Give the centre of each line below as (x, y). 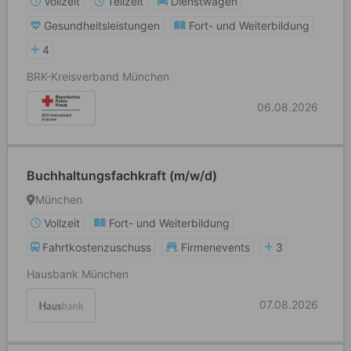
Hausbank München (78, 274)
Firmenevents (215, 247)
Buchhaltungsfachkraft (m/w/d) (122, 175)
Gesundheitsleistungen (102, 25)
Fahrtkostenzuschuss (97, 247)
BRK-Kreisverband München (98, 76)
